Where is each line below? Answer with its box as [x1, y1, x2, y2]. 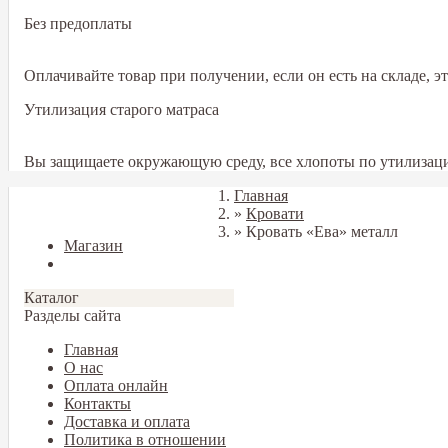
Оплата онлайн [64, 377, 168, 394]
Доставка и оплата [64, 413, 190, 430]
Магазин [64, 237, 123, 254]
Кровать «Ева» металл [246, 223, 398, 240]
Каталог [24, 289, 79, 306]
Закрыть [24, 203, 80, 220]
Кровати [246, 205, 304, 222]
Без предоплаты [24, 15, 132, 32]
